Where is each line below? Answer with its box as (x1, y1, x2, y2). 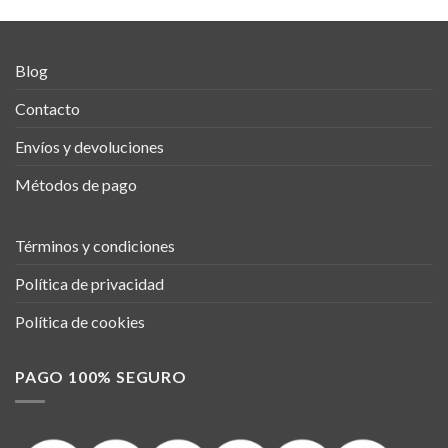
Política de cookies (15, 312, 145, 332)
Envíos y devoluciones (15, 137, 164, 157)
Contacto (15, 99, 80, 119)
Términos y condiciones (15, 236, 175, 256)
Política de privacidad (15, 274, 164, 294)
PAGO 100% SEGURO (15, 367, 187, 387)
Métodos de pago (15, 175, 137, 195)
